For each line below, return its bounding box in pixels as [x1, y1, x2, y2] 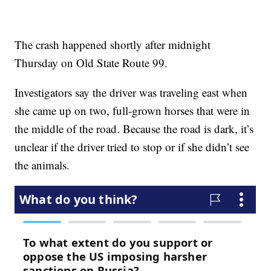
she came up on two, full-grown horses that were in [15, 103, 250, 119]
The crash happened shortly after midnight [15, 37, 211, 53]
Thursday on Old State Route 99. [15, 55, 168, 71]
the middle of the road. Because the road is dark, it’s [15, 121, 254, 137]
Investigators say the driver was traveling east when [15, 85, 248, 100]
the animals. [15, 157, 70, 173]
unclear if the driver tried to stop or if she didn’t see [15, 139, 250, 155]
